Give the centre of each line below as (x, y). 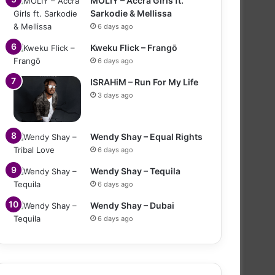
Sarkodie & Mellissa (131, 13)
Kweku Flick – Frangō (134, 47)
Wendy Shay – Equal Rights (146, 136)
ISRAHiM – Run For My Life (144, 82)
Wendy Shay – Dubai (132, 205)
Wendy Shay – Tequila (135, 171)
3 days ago (115, 95)
